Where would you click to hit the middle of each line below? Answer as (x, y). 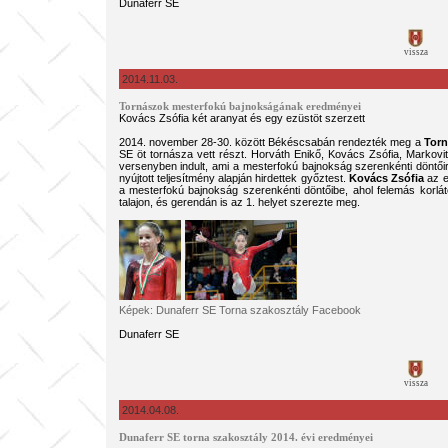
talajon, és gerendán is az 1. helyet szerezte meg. (239, 202)
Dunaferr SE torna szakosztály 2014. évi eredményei (245, 437)
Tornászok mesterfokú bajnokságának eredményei (239, 106)
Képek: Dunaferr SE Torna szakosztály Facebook (239, 310)
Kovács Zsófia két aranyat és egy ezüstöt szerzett (241, 118)
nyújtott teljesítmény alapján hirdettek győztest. (233, 178)
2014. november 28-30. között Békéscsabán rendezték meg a (271, 142)
